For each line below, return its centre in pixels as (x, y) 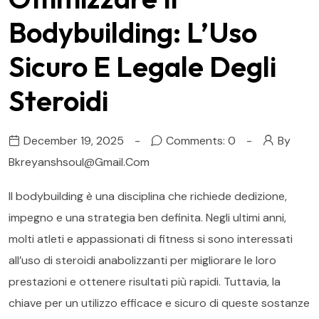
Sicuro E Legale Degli (142, 66)
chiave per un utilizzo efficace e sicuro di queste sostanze (159, 303)
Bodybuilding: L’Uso (133, 32)
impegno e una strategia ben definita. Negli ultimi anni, (147, 218)
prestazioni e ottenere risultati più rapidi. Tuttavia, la (145, 282)
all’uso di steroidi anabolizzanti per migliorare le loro (142, 260)
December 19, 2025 (74, 141)
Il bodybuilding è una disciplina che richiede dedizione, (148, 196)
